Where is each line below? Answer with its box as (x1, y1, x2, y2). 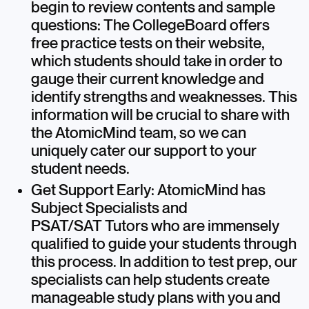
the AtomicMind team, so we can (30, 124, 246, 141)
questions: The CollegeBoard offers (30, 17, 270, 34)
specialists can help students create (30, 271, 270, 288)
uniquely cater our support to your (30, 142, 257, 159)
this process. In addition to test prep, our (30, 253, 297, 270)
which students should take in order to (30, 52, 283, 70)
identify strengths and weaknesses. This (30, 88, 297, 106)
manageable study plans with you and (30, 289, 281, 306)
